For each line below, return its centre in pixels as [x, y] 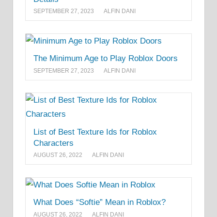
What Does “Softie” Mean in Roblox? [100, 202]
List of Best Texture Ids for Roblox [95, 132]
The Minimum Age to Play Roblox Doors [106, 59]
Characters [54, 143]
